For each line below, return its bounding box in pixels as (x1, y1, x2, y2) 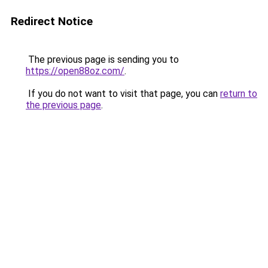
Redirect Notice (11, 14, 93, 28)
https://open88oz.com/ (26, 65, 124, 77)
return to (220, 88, 257, 99)
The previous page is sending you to (26, 54, 179, 65)
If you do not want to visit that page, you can (26, 88, 220, 99)
